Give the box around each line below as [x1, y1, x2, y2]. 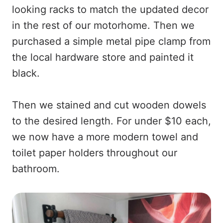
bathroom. [12, 162, 60, 175]
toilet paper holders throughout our [12, 146, 177, 159]
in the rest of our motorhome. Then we [12, 19, 195, 31]
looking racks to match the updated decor [12, 3, 209, 15]
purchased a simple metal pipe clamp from [12, 35, 211, 47]
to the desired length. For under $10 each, [12, 114, 211, 127]
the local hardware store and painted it [12, 51, 194, 63]
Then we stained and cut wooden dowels [12, 99, 206, 111]
